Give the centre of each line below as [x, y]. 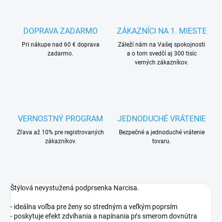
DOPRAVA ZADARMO [60, 31]
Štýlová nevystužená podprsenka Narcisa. [75, 188]
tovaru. [162, 141]
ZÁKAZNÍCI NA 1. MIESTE [162, 31]
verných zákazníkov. [162, 63]
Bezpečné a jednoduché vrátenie [162, 133]
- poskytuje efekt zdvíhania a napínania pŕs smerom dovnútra [104, 216]
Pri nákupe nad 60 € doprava [60, 45]
